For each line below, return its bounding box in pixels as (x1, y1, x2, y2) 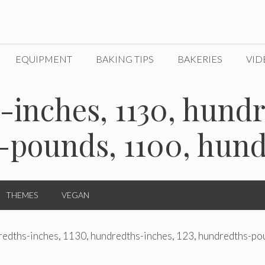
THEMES (6, 190, 38, 200)
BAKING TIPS (96, 53, 154, 64)
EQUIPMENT (15, 53, 72, 64)
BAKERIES (177, 53, 222, 64)
